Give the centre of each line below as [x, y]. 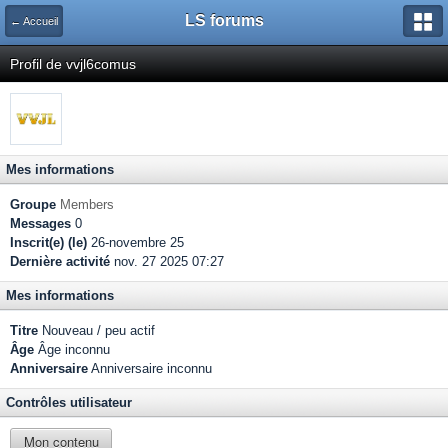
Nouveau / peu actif [96, 330]
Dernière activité [60, 261]
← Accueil [34, 21]
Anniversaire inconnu [150, 368]
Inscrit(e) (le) [48, 242]
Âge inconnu [72, 349]
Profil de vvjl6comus [73, 64]
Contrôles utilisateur [69, 402]
